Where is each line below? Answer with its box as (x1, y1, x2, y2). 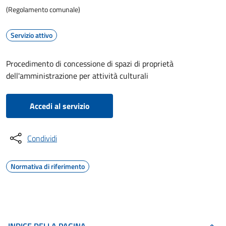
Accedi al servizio (29, 100, 90, 112)
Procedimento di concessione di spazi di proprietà (6, 58, 174, 70)
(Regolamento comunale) (6, 4, 80, 15)
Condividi (27, 132, 57, 144)
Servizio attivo (11, 30, 52, 40)
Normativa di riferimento (11, 161, 85, 172)
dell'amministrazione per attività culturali (6, 70, 148, 82)
